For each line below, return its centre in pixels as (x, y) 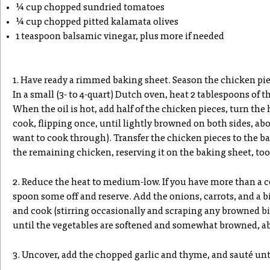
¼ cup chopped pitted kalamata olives (97, 22)
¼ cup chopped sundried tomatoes (90, 8)
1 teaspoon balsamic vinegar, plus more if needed (120, 37)
